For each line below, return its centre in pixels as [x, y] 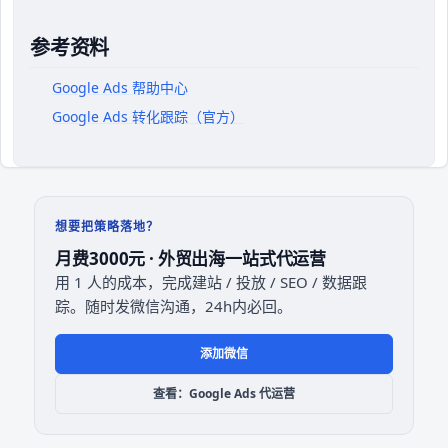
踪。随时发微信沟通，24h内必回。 [174, 305]
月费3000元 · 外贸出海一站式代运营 [191, 258]
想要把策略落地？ [107, 226]
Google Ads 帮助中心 [120, 87]
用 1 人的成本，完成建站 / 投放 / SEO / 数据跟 [211, 281]
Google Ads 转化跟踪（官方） [148, 116]
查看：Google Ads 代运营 [224, 393]
